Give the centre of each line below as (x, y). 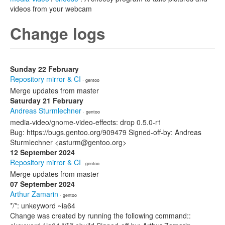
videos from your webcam (51, 9)
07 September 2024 (42, 184)
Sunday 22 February (44, 69)
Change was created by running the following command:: (100, 215)
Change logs (58, 33)
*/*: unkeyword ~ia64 (43, 205)
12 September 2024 (42, 152)
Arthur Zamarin (34, 194)
